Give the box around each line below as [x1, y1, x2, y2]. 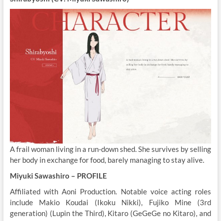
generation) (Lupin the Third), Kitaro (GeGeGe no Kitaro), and [9, 208, 212, 218]
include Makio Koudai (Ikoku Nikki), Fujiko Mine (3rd [9, 197, 212, 207]
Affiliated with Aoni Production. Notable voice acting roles [9, 186, 212, 196]
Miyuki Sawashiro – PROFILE [9, 171, 107, 180]
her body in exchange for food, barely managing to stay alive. [9, 155, 204, 164]
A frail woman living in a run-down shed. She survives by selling [9, 144, 212, 153]
